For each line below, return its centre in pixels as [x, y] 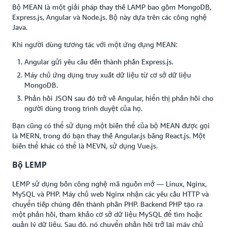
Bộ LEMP [29, 165]
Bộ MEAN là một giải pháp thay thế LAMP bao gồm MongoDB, [112, 7]
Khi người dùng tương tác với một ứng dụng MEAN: [95, 44]
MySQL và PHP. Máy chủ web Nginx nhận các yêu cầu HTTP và [110, 194]
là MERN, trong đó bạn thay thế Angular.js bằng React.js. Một [109, 135]
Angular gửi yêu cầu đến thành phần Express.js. [100, 61]
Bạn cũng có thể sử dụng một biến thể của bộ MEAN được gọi [111, 125]
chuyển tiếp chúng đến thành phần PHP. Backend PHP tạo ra [107, 204]
